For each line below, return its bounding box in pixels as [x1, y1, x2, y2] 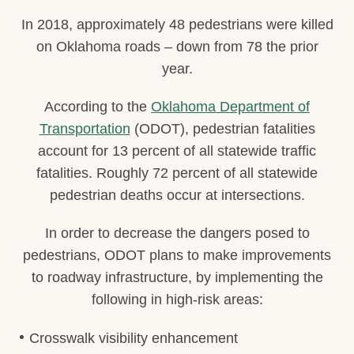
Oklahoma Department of [151, 98, 310, 115]
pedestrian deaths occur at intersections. [49, 186, 305, 203]
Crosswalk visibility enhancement [29, 330, 238, 346]
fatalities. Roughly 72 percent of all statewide [36, 164, 318, 181]
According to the [44, 98, 151, 115]
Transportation [39, 120, 130, 137]
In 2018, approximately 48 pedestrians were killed [21, 16, 333, 32]
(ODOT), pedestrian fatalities [130, 120, 315, 137]
